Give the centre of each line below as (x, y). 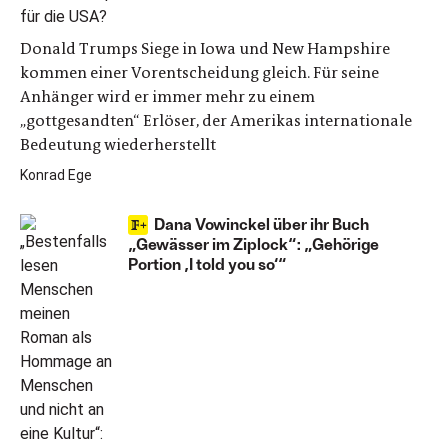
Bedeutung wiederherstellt (118, 144)
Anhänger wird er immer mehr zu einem (167, 96)
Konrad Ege (56, 175)
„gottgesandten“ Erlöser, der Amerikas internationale (216, 120)
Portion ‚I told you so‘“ (207, 263)
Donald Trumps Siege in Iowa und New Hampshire (205, 48)
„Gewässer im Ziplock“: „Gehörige (253, 243)
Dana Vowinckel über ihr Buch (261, 223)
